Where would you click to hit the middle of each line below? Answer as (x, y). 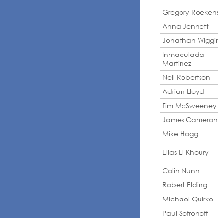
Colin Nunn (181, 170)
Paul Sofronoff (185, 213)
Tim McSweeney (190, 105)
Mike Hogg (180, 133)
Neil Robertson (186, 77)
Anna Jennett (186, 26)
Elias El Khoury (186, 152)
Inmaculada (183, 54)
